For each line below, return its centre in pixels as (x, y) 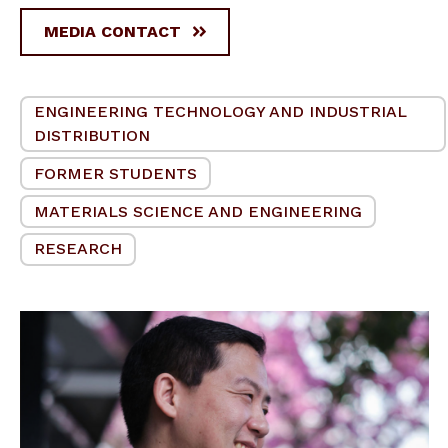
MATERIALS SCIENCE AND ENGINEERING (198, 211)
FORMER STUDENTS (115, 173)
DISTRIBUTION (92, 135)
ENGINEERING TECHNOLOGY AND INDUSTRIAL (220, 111)
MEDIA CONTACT (112, 31)
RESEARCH (78, 249)
